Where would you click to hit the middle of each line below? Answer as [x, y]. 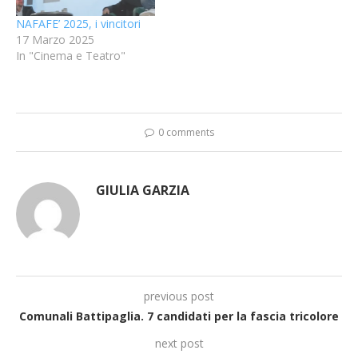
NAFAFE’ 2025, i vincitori [78, 23]
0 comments [186, 132]
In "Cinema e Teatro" [71, 55]
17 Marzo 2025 [55, 39]
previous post [179, 296]
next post [179, 343]
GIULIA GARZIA [143, 190]
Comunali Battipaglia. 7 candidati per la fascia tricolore [179, 316]
